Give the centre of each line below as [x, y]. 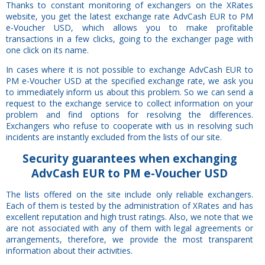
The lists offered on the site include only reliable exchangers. [130, 194]
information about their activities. [69, 250]
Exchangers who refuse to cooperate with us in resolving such [130, 125]
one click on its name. [47, 50]
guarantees [102, 158]
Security [45, 158]
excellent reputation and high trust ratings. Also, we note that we [130, 216]
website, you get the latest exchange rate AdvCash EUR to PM [130, 16]
